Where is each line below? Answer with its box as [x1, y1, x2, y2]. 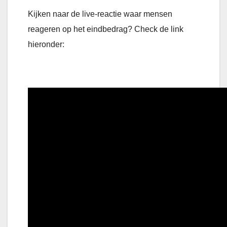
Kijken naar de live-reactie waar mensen [28, 10, 172, 19]
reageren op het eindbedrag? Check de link [28, 25, 183, 34]
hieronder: [28, 40, 64, 49]
